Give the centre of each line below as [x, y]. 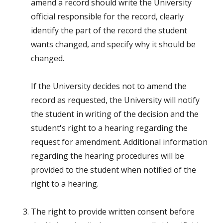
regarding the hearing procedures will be [108, 156]
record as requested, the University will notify [115, 100]
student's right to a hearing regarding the [109, 128]
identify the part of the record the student [109, 31]
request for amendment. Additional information [119, 142]
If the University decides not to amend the [109, 86]
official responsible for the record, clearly [107, 17]
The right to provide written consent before [113, 212]
